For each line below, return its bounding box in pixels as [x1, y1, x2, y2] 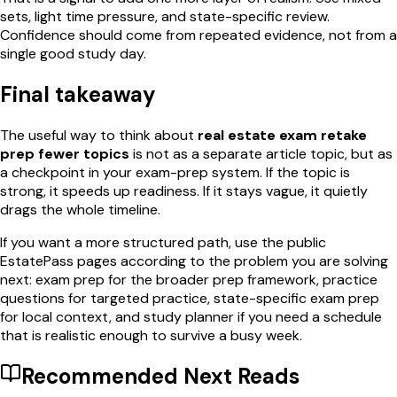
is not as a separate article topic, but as [129, 144, 393, 163]
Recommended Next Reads [21, 362, 300, 390]
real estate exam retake [198, 125, 367, 144]
